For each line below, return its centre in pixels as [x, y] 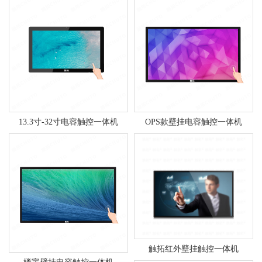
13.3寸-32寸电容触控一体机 [68, 122]
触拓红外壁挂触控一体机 [194, 249]
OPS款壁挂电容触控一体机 [194, 122]
